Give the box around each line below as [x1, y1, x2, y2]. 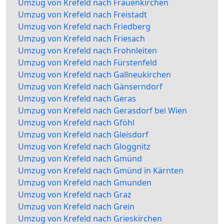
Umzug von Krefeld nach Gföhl [18, 117, 134, 128]
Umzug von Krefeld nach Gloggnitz [18, 141, 150, 152]
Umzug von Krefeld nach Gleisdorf [18, 129, 148, 140]
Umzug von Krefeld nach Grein [18, 201, 134, 212]
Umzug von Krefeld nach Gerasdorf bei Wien [18, 105, 187, 116]
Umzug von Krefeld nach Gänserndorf [18, 81, 162, 92]
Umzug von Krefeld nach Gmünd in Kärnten [18, 165, 183, 176]
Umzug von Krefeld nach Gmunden [18, 177, 151, 188]
